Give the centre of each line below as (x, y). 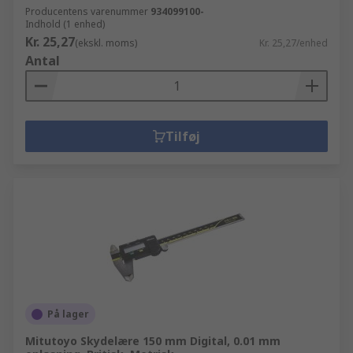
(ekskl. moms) (106, 43)
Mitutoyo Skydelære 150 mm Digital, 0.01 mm (153, 341)
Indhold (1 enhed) (65, 24)
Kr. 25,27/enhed (294, 43)
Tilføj (183, 136)
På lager (68, 314)
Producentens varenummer (87, 11)
